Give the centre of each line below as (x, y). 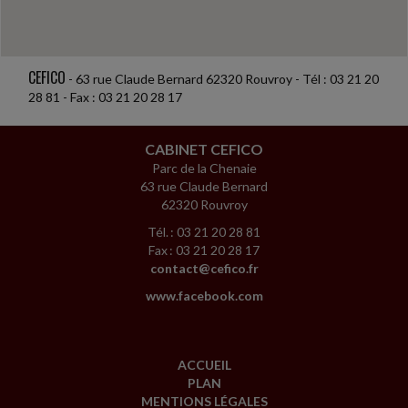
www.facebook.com (204, 295)
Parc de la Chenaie (204, 168)
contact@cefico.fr (204, 268)
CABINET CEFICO (204, 148)
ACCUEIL (204, 364)
